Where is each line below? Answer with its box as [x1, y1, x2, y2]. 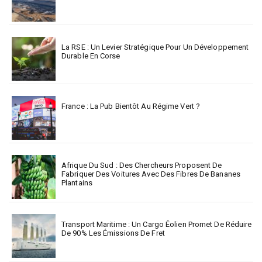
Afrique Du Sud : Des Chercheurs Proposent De [61, 161, 222, 170]
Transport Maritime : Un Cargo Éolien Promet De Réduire [61, 220, 252, 229]
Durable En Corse [61, 51, 120, 61]
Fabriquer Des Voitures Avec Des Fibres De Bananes [61, 170, 240, 179]
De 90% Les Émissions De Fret [61, 229, 165, 238]
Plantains [61, 178, 92, 188]
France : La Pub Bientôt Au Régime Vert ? [61, 102, 200, 111]
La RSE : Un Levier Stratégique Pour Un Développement [61, 43, 249, 52]
